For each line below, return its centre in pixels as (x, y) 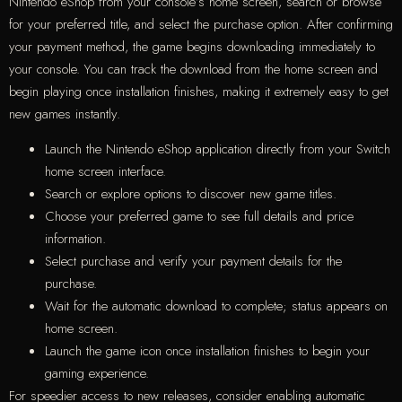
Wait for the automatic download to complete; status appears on (216, 306)
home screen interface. (105, 172)
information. (75, 239)
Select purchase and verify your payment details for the (193, 262)
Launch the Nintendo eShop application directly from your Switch (218, 149)
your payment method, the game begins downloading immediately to (192, 46)
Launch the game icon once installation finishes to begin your (207, 351)
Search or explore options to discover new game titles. (191, 194)
